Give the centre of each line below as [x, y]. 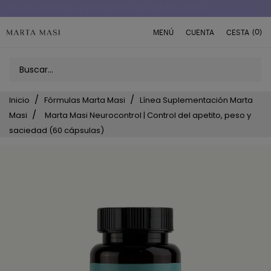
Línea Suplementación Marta [196, 100]
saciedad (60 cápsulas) [57, 130]
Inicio [19, 100]
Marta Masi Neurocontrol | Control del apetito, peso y [148, 115]
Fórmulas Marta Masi [85, 100]
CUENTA [200, 32]
